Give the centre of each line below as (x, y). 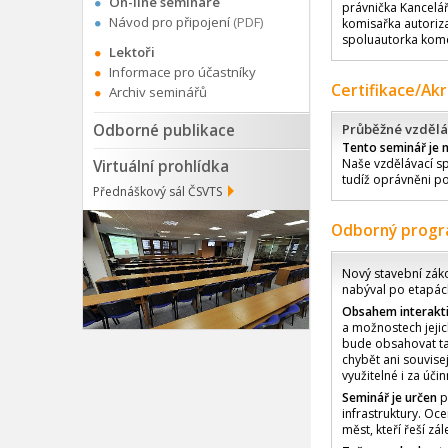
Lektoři (132, 52)
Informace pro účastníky (182, 72)
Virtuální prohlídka (161, 166)
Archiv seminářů (158, 92)
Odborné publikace (164, 130)
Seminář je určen (389, 398)
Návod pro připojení (169, 22)
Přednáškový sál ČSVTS (157, 192)
